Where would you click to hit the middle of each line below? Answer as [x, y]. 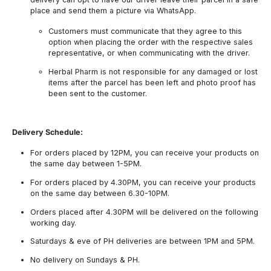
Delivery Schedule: [47, 132]
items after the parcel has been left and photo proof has [152, 82]
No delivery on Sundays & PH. [85, 260]
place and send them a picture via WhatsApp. [113, 11]
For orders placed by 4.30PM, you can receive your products [143, 183]
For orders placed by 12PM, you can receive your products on [145, 153]
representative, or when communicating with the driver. [149, 53]
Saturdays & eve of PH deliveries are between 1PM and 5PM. [144, 241]
